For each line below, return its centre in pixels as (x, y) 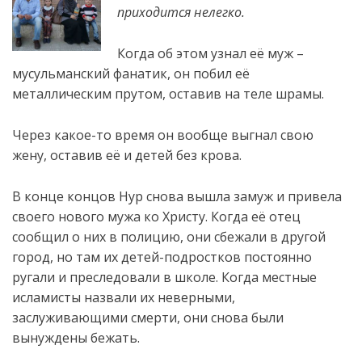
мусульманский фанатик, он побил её (131, 74)
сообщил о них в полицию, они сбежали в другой (169, 237)
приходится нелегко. (181, 12)
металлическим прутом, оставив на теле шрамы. (168, 94)
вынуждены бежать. (76, 338)
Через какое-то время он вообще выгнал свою (163, 135)
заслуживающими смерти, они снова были (148, 318)
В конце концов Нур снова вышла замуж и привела (177, 196)
